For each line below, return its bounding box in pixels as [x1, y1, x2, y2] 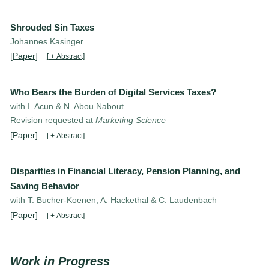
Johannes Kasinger [10, 36, 83, 46]
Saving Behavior [10, 181, 79, 192]
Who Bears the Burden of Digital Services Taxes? [10, 87, 216, 98]
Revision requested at [10, 115, 95, 125]
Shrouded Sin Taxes [10, 22, 94, 32]
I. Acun [28, 101, 53, 112]
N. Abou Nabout [64, 101, 124, 112]
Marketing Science [95, 115, 166, 125]
